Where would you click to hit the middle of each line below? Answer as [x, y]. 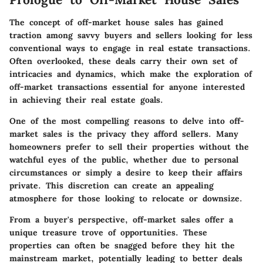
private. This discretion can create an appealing [112, 185]
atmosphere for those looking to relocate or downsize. [126, 198]
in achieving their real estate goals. [86, 100]
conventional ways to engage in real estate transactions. [130, 48]
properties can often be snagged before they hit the [122, 245]
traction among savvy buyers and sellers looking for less [131, 35]
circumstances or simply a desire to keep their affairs [126, 172]
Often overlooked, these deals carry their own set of [123, 61]
